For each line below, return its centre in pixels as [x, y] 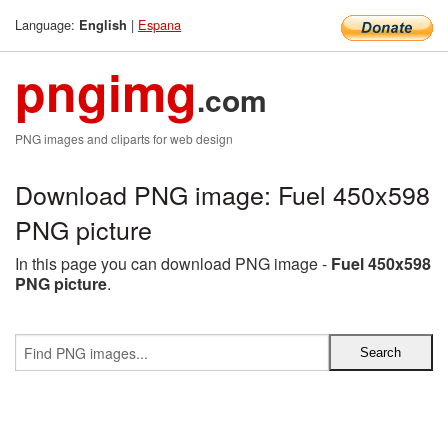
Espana [159, 24]
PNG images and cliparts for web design [124, 138]
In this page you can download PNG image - [173, 263]
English [103, 25]
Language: [47, 24]
